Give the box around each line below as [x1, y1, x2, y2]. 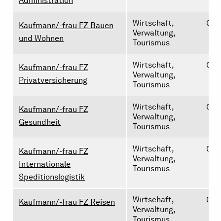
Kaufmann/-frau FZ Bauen [19, 21, 113, 30]
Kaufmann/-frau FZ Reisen [19, 197, 115, 207]
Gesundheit [19, 117, 61, 127]
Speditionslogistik [19, 172, 85, 182]
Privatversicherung [19, 75, 87, 85]
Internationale [19, 159, 71, 169]
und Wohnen [19, 34, 64, 43]
